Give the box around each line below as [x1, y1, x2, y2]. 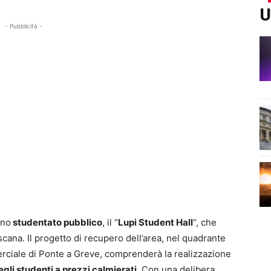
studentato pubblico [11, 217, 102, 229]
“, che [193, 217, 217, 229]
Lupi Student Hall [118, 217, 193, 229]
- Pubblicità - [5, 22, 43, 30]
